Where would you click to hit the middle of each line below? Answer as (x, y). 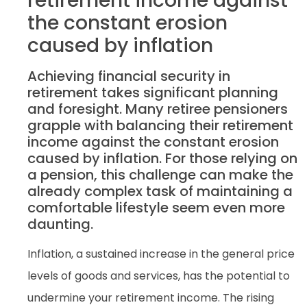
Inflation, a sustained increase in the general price (161, 254)
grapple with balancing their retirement (160, 125)
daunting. (60, 224)
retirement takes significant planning (153, 92)
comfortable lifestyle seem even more (156, 207)
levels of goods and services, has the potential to (159, 275)
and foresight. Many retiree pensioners (158, 109)
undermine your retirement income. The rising (151, 297)
